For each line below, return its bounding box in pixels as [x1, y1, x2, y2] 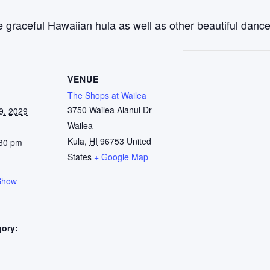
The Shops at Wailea [67, 89, 146, 101]
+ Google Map [94, 151, 148, 163]
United [127, 135, 151, 147]
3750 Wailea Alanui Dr [67, 104, 152, 116]
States [67, 151, 92, 163]
